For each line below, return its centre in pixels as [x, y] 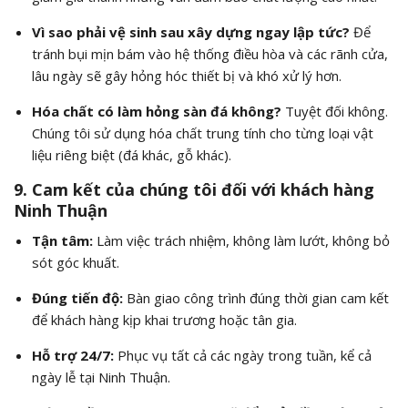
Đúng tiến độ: [77, 298]
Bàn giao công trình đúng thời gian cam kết [255, 298]
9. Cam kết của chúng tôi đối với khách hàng [194, 190]
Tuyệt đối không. [334, 112]
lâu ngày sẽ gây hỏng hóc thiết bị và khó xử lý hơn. [186, 76]
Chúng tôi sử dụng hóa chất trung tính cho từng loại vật [202, 133]
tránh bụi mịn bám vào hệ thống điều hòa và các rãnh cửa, [209, 54]
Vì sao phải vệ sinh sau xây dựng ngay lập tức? [190, 32]
